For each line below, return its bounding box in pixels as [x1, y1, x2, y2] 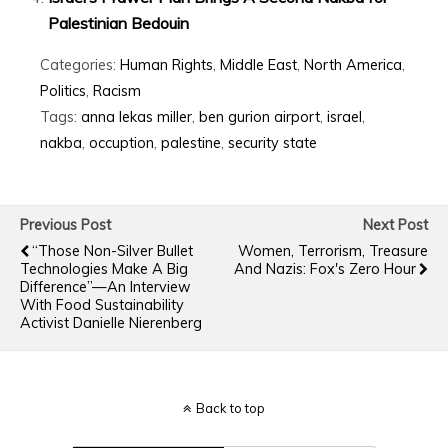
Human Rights [120, 55, 213, 74]
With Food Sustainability [20, 295, 184, 314]
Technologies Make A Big [20, 259, 188, 278]
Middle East [220, 55, 297, 74]
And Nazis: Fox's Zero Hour [234, 259, 416, 278]
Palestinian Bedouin [48, 12, 190, 33]
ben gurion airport [199, 107, 320, 126]
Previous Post [20, 215, 111, 234]
